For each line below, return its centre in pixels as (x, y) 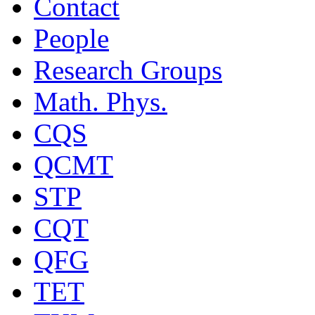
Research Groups (128, 70)
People (71, 39)
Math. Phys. (101, 102)
